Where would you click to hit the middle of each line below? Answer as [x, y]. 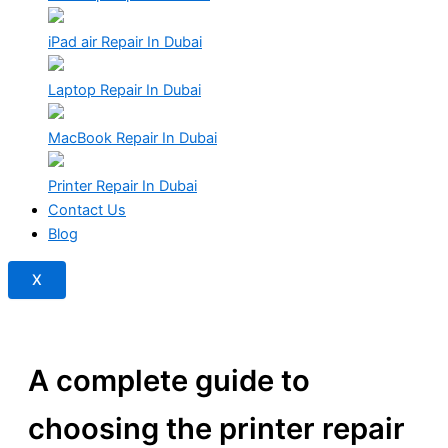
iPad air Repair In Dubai [125, 42]
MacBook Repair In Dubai [132, 138]
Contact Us [87, 210]
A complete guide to [169, 380]
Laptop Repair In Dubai [124, 90]
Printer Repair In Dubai [122, 186]
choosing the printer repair [216, 428]
